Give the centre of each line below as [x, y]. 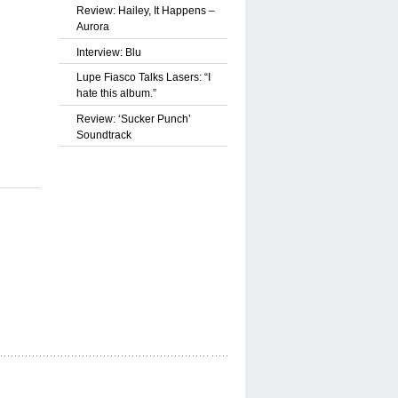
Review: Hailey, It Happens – [146, 10]
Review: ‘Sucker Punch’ [134, 119]
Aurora [93, 26]
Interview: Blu [109, 52]
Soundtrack [104, 135]
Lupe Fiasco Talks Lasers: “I [143, 78]
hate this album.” [116, 94]
